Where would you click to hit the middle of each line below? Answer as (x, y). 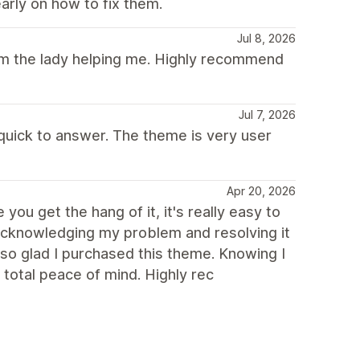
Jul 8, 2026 (266, 38)
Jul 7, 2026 (267, 114)
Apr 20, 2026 (261, 190)
